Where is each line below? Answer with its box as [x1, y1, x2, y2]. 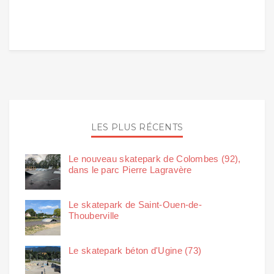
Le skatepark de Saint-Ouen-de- [68, 199, 202, 210]
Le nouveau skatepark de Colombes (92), [68, 153, 241, 164]
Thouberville [68, 210, 119, 221]
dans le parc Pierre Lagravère [68, 164, 192, 175]
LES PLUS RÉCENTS [91, 121, 183, 133]
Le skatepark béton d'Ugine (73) [68, 245, 202, 256]
